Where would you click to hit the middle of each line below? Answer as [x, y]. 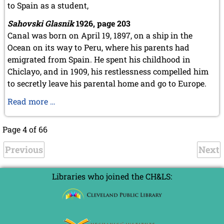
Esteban [70, 100]
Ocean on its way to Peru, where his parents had [98, 47]
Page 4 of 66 [25, 129]
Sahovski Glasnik [41, 23]
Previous [24, 149]
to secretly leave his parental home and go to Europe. [107, 83]
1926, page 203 [102, 23]
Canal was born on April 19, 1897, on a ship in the [100, 35]
